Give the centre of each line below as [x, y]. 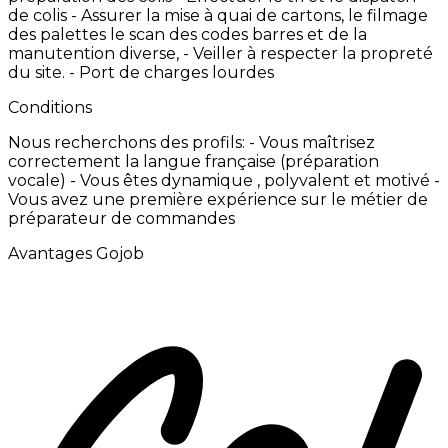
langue [174, 161]
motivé [404, 180]
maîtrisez [338, 142]
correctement [66, 161]
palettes [75, 34]
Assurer [113, 15]
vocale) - [44, 180]
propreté [396, 53]
